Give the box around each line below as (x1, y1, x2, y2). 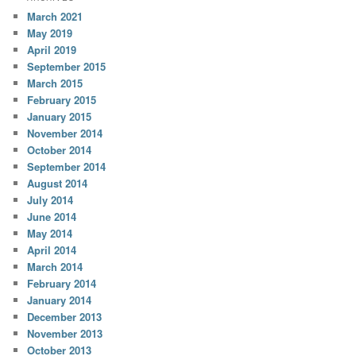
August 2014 (27, 175, 88, 191)
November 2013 (27, 325, 103, 341)
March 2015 (27, 75, 83, 91)
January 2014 (27, 292, 92, 308)
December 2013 (27, 308, 103, 324)
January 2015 (27, 108, 92, 124)
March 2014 (27, 258, 83, 274)
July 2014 (27, 192, 74, 207)
